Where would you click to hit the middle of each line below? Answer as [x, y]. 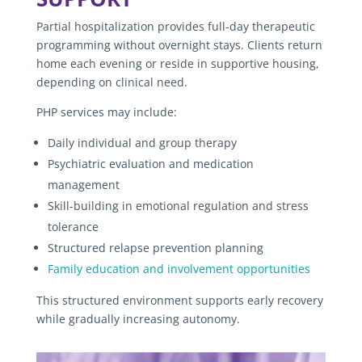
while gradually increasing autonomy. [138, 318]
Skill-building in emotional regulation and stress [178, 205]
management [83, 184]
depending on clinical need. [112, 82]
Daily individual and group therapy [142, 142]
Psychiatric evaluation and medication [150, 163]
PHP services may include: [106, 112]
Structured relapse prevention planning [155, 247]
